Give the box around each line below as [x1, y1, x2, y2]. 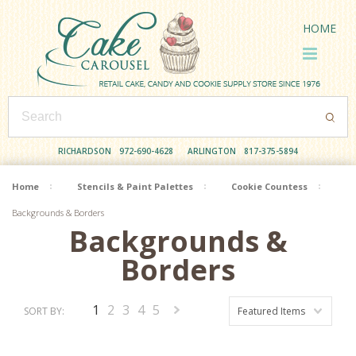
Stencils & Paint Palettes [77, 180, 193, 192]
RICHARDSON [58, 145, 111, 157]
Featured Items [238, 304, 305, 318]
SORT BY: [24, 304, 64, 318]
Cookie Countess [231, 180, 308, 192]
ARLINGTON [188, 145, 236, 157]
